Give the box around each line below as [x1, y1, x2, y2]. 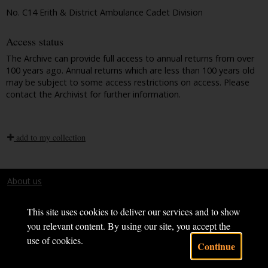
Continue [197, 239, 236, 253]
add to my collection [14, 131, 86, 143]
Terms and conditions [7, 189, 92, 201]
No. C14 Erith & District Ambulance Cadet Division [6, 6, 203, 18]
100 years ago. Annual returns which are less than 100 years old [6, 64, 255, 76]
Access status [6, 34, 63, 49]
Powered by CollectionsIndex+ [7, 251, 124, 263]
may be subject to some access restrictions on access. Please [6, 76, 249, 88]
